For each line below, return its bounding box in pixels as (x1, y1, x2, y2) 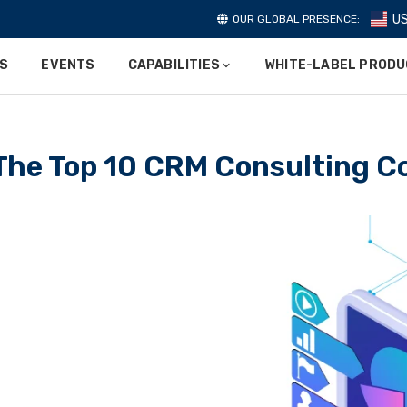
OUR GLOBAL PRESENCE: (233, 13, 360, 25)
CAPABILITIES (127, 57, 220, 73)
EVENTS (41, 57, 95, 73)
